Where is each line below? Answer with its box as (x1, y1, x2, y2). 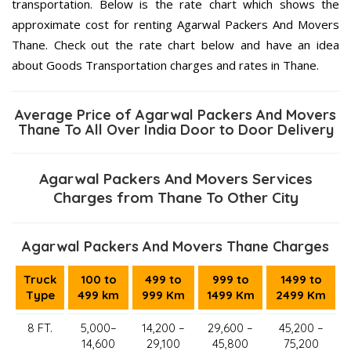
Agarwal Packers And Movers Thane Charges (22, 237, 329, 255)
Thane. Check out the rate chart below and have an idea (12, 36, 339, 52)
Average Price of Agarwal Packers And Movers (15, 105, 336, 124)
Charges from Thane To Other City (52, 187, 299, 207)
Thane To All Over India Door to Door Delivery (17, 120, 334, 139)
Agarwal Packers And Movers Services (38, 168, 313, 188)
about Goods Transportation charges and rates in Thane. (12, 56, 319, 73)
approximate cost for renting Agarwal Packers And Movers (12, 16, 339, 32)
